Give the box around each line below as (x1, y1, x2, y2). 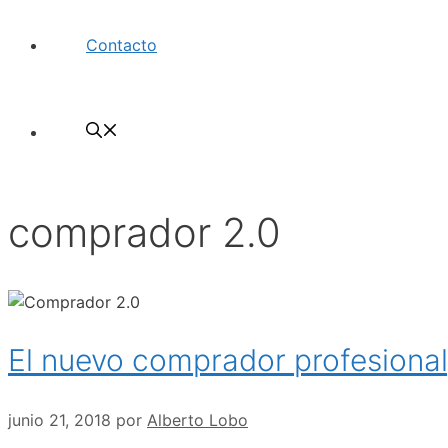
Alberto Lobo (147, 410, 248, 431)
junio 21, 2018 (8, 410, 111, 431)
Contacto (86, 35, 157, 55)
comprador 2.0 (8, 207, 281, 257)
